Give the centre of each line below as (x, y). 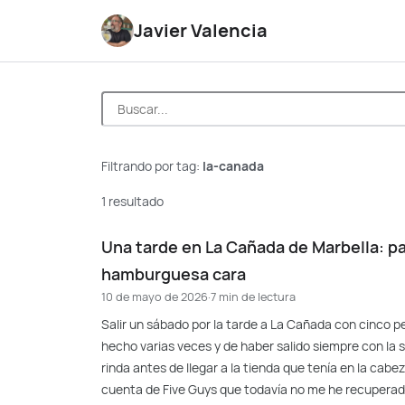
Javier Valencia (201, 30)
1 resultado (132, 201)
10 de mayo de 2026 (155, 297)
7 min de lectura (253, 297)
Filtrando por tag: (152, 166)
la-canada (233, 166)
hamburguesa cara (174, 274)
